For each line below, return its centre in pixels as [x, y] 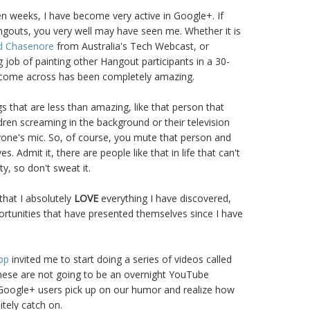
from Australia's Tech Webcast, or [131, 46]
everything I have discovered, [165, 199]
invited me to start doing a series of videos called [120, 259]
